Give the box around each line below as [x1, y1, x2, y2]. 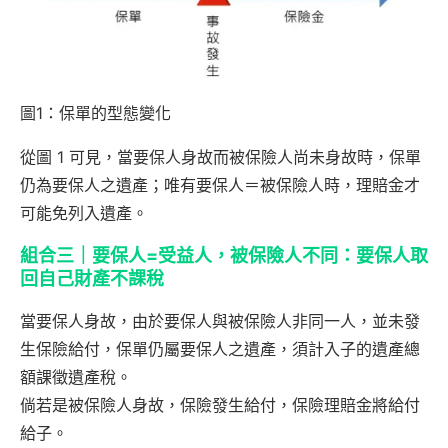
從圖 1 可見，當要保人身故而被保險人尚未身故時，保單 [20, 146, 421, 167]
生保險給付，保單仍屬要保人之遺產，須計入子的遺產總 [20, 338, 420, 359]
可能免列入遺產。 [20, 202, 148, 223]
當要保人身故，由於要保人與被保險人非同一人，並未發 [20, 310, 420, 331]
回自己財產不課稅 [20, 267, 164, 289]
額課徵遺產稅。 [20, 366, 132, 387]
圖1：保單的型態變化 [20, 102, 171, 123]
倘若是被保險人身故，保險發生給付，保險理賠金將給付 [20, 394, 420, 415]
